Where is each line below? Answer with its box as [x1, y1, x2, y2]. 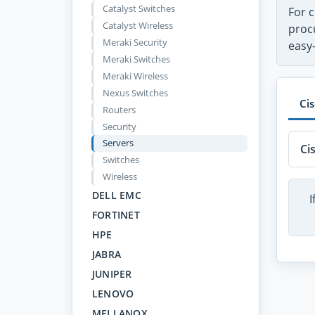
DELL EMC [91, 188, 142, 202]
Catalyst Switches [102, 2, 175, 15]
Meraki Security [102, 36, 167, 49]
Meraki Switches [102, 53, 170, 66]
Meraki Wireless [102, 70, 168, 83]
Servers [102, 136, 134, 150]
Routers [102, 103, 136, 117]
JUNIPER [91, 266, 132, 281]
